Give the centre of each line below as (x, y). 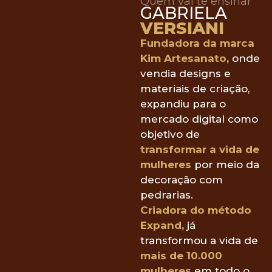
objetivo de (170, 134)
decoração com (182, 179)
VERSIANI (182, 28)
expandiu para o (183, 104)
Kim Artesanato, (185, 58)
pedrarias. (167, 195)
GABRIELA (184, 13)
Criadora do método (196, 210)
